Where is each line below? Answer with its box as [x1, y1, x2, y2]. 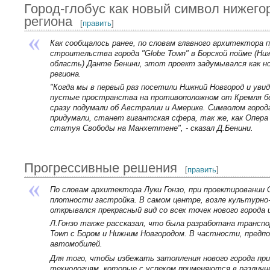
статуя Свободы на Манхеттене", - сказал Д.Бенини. [49, 123, 253, 133]
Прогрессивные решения [24, 160, 178, 176]
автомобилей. [49, 239, 102, 249]
